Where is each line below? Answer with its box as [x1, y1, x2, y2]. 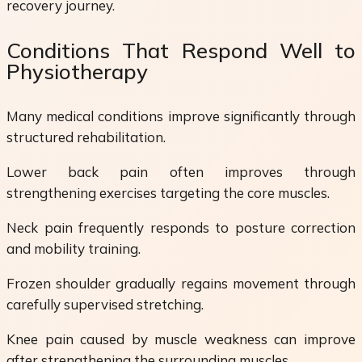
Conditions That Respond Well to [6, 36, 356, 64]
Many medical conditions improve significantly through [6, 107, 356, 125]
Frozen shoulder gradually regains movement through [6, 275, 356, 293]
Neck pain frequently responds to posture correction [6, 219, 356, 237]
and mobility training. [6, 240, 141, 258]
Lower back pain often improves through [6, 163, 356, 181]
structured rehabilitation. [6, 128, 166, 146]
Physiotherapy [6, 57, 148, 85]
